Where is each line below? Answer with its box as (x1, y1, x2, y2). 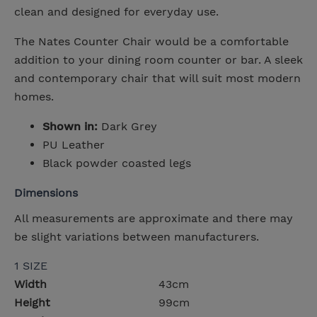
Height (14, 296, 50, 310)
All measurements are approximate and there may (14, 212, 293, 226)
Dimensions (14, 186, 78, 200)
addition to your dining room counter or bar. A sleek (14, 53, 303, 67)
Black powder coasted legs (42, 156, 191, 171)
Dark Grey (98, 120, 157, 134)
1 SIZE (14, 259, 47, 273)
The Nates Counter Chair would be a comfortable (14, 35, 289, 49)
